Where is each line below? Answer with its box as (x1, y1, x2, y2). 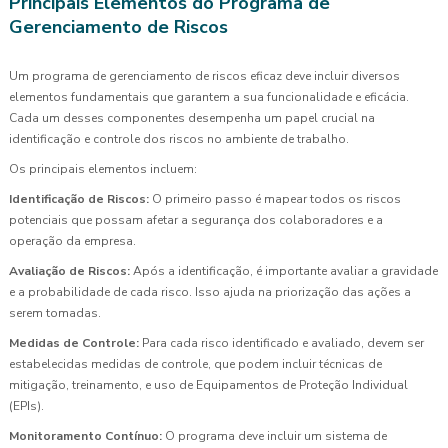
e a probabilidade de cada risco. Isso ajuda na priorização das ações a (9, 283, 411, 300)
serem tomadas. (9, 304, 101, 321)
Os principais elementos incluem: (9, 160, 197, 177)
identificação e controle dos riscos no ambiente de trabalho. (9, 130, 349, 147)
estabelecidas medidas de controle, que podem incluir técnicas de (9, 355, 382, 372)
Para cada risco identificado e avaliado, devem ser (139, 334, 424, 351)
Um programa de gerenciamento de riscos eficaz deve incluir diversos (9, 67, 400, 84)
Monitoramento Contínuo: (9, 427, 162, 444)
